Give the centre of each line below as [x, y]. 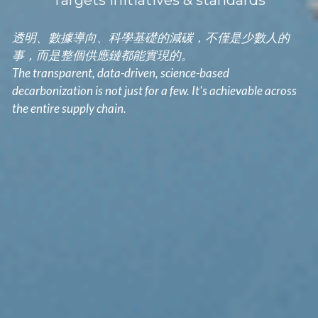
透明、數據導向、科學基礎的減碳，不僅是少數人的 [150, 37]
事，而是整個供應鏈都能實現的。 [102, 55]
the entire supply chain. [69, 108]
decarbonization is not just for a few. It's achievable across [154, 91]
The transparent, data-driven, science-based [120, 73]
